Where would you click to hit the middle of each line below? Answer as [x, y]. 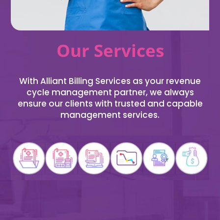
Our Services [110, 50]
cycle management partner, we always [110, 92]
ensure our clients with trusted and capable [110, 103]
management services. [110, 115]
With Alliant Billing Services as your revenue [110, 81]
